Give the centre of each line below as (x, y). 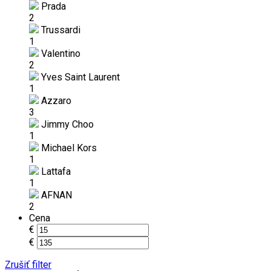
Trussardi (60, 30)
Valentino (60, 53)
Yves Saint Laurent (79, 77)
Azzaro (55, 100)
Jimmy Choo (66, 124)
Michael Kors (68, 148)
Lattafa (55, 171)
